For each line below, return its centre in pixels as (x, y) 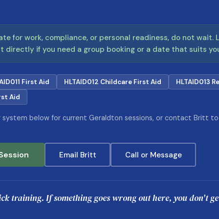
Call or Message (153, 155)
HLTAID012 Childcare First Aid (113, 82)
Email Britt (77, 155)
